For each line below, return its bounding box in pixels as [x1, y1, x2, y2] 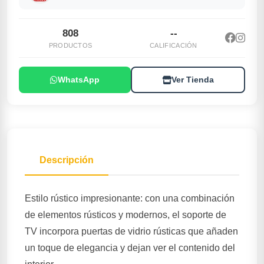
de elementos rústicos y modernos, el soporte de [25, 210, 226, 220]
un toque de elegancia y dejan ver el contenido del [25, 243, 235, 253]
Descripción [39, 155, 94, 165]
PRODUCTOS [48, 42, 93, 49]
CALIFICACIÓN [150, 42, 197, 49]
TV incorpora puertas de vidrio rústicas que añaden [25, 226, 238, 236]
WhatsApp [58, 75, 100, 84]
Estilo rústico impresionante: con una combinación [25, 193, 235, 203]
